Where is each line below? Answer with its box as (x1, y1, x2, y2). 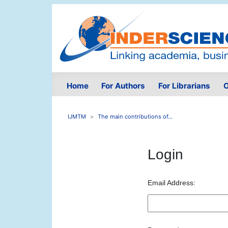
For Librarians (158, 81, 210, 91)
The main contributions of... (98, 113, 173, 121)
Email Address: (147, 179, 195, 187)
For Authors (101, 81, 146, 91)
